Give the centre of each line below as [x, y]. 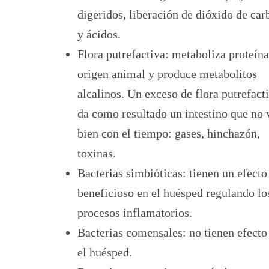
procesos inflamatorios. [135, 212]
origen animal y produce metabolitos [167, 74]
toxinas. [97, 153]
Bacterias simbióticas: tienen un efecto [172, 173]
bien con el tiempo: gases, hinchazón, [169, 133]
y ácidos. [99, 34]
